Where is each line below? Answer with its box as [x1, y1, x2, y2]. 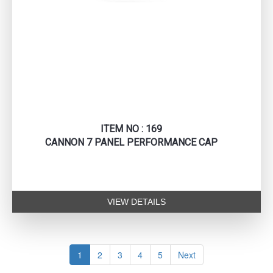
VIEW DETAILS [107, 197, 166, 207]
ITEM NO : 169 [100, 123, 162, 135]
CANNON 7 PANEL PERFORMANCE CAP [44, 136, 218, 149]
